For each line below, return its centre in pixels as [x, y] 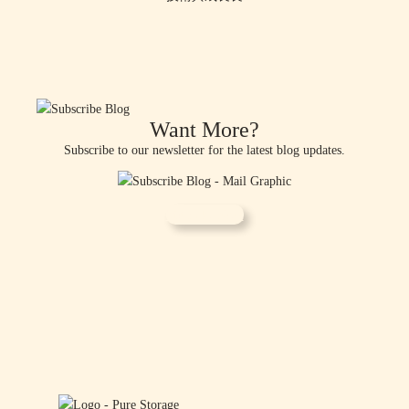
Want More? [204, 130]
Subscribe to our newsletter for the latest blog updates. [204, 150]
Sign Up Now [204, 214]
